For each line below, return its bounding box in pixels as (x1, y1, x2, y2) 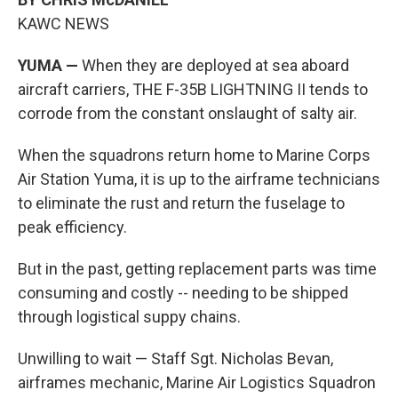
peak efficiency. (18, 217, 127, 236)
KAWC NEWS (18, 13, 109, 33)
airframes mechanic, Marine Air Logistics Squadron (18, 372, 376, 392)
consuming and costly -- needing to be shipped (18, 283, 348, 302)
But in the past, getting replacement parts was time (18, 259, 377, 278)
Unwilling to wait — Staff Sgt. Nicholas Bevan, (18, 348, 333, 368)
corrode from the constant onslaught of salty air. (18, 103, 357, 123)
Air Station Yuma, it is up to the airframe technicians (18, 169, 380, 188)
